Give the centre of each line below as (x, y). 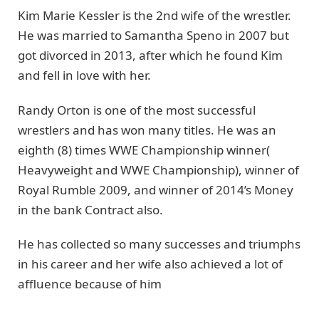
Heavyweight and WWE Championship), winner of (158, 169)
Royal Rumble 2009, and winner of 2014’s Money (156, 189)
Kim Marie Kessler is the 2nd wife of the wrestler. (155, 16)
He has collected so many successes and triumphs (159, 244)
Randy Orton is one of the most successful (137, 110)
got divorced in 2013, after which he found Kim (150, 56)
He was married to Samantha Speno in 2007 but (153, 36)
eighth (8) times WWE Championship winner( (144, 150)
